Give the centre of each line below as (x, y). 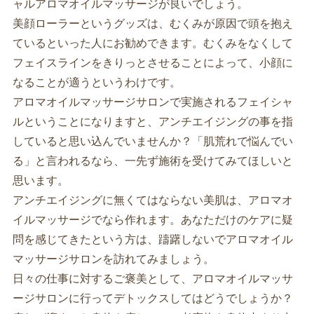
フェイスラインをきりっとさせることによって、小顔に (152, 63)
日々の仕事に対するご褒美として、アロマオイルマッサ (152, 279)
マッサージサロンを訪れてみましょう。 (113, 259)
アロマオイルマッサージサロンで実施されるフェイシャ (152, 102)
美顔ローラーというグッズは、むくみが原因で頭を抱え (152, 23)
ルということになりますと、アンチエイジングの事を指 (152, 122)
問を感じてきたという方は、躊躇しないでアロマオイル (152, 239)
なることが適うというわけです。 (96, 82)
